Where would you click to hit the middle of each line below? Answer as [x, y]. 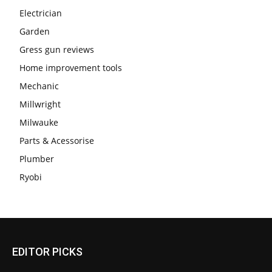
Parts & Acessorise [57, 141]
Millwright [40, 104]
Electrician [41, 13]
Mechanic [39, 86]
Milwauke [39, 123]
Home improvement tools [71, 68]
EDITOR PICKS [47, 252]
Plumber [37, 159]
